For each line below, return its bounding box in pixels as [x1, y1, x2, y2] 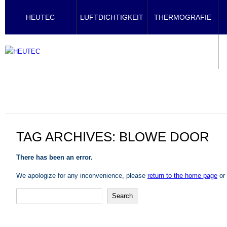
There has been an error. [16, 154, 93, 162]
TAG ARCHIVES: [16, 129, 119, 144]
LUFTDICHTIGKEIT [80, 13, 143, 21]
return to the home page [147, 172, 217, 180]
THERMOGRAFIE [154, 13, 211, 21]
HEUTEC [26, 13, 55, 21]
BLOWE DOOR [119, 129, 209, 144]
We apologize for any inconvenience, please [16, 172, 147, 180]
